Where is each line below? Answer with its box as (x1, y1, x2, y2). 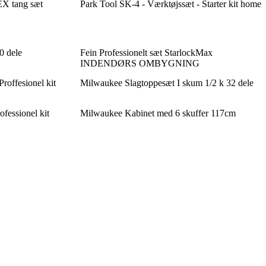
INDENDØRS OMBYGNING (80, 58, 199, 68)
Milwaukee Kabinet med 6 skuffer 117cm (80, 107, 236, 118)
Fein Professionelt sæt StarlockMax (80, 47, 213, 58)
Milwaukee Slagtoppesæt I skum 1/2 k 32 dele (80, 77, 254, 88)
